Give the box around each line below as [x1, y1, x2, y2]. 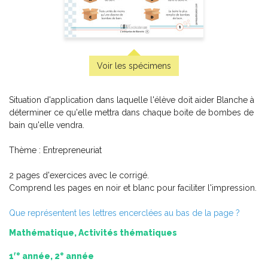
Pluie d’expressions [86, 12, 182, 23]
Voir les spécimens [97, 61, 171, 71]
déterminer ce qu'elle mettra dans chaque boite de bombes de [9, 108, 254, 117]
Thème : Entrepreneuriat [9, 145, 102, 155]
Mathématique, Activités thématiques [9, 228, 177, 237]
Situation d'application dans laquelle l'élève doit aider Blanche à [9, 95, 254, 105]
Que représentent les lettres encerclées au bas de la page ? [9, 208, 240, 218]
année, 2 [20, 251, 60, 261]
